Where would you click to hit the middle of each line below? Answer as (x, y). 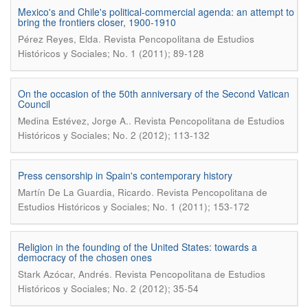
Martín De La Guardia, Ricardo (85, 192)
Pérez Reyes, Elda (58, 39)
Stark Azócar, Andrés (64, 274)
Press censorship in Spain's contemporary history (125, 175)
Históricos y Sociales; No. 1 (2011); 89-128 (111, 53)
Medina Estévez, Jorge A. (73, 121)
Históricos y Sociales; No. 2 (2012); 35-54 (108, 288)
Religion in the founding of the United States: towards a (137, 247)
